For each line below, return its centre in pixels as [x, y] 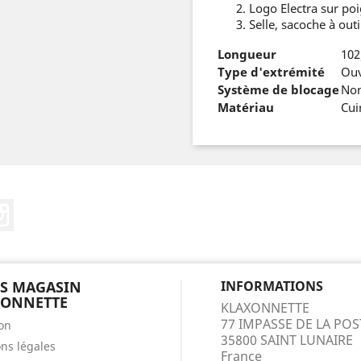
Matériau [246, 108]
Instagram [45, 207]
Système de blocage [278, 90]
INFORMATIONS [272, 286]
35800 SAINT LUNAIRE [287, 340]
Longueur [247, 54]
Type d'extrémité [271, 72]
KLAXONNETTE [265, 308]
